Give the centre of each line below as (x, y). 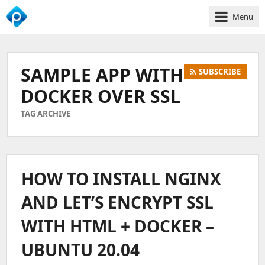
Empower (25, 46)
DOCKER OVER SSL (101, 96)
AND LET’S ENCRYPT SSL (117, 202)
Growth (20, 85)
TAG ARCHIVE (46, 114)
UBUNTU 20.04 (80, 250)
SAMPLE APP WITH (102, 75)
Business (24, 72)
